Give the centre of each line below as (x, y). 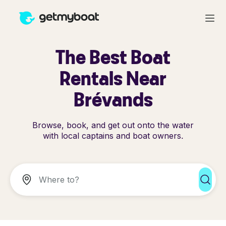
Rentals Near (113, 78)
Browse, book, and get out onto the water (113, 125)
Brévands (113, 99)
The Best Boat (113, 57)
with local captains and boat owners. (113, 136)
